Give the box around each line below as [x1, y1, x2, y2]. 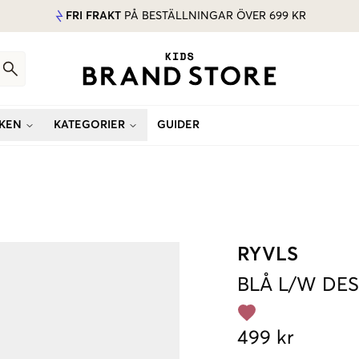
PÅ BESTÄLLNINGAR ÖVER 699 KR [121, 10, 306, 22]
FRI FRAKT [66, 10, 121, 22]
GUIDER [157, 119, 200, 131]
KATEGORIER [54, 119, 125, 131]
